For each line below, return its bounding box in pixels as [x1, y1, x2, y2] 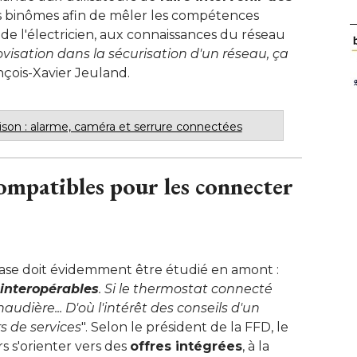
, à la [242, 338, 269, 354]
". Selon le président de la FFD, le [81, 319, 288, 335]
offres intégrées [130, 338, 242, 354]
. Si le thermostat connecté [99, 280, 273, 296]
